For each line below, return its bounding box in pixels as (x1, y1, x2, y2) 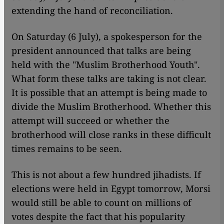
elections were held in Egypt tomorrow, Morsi (11, 182, 210, 195)
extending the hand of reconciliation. (11, 4, 173, 17)
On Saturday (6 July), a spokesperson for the (11, 30, 202, 43)
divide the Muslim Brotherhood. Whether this (11, 100, 211, 113)
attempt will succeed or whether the (11, 114, 169, 127)
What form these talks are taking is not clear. (11, 72, 206, 85)
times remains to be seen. (11, 142, 122, 155)
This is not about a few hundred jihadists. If (11, 168, 201, 181)
